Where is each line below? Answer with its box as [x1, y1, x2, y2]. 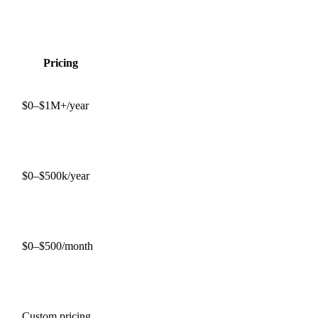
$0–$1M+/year [22, 99, 89, 111]
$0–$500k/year [22, 169, 89, 182]
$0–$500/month [22, 239, 93, 252]
